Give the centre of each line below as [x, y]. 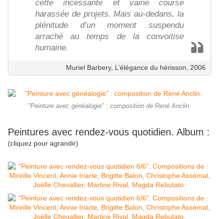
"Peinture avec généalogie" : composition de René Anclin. [109, 106]
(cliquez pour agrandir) [43, 143]
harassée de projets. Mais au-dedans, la [109, 14]
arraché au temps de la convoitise [109, 37]
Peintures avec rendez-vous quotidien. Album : [109, 132]
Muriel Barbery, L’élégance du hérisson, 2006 [136, 68]
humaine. [52, 48]
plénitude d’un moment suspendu [109, 25]
